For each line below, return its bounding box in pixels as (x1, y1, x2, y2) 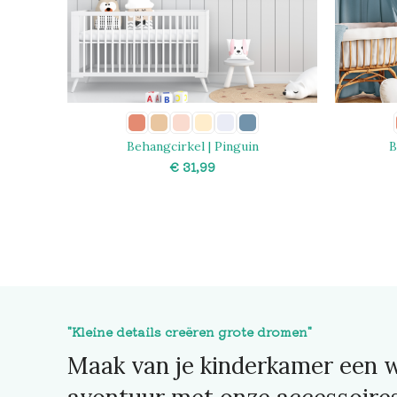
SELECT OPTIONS (141, 191, 244, 207)
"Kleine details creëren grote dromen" (67, 322, 312, 340)
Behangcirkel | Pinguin (126, 137, 259, 154)
